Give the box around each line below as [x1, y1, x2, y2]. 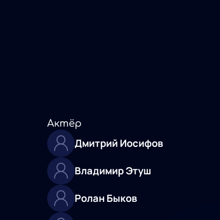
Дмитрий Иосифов [75, 137, 163, 150]
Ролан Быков [75, 192, 137, 205]
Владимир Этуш [75, 164, 151, 178]
